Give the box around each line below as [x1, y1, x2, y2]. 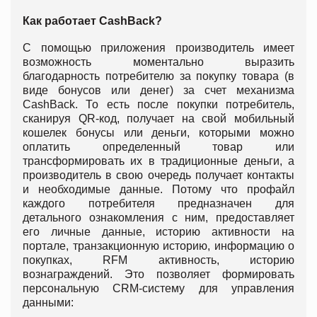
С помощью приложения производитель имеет [23, 42, 294, 54]
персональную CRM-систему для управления [23, 282, 294, 295]
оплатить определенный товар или [23, 141, 294, 154]
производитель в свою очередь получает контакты [23, 169, 294, 182]
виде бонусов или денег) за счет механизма [23, 84, 294, 97]
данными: [23, 296, 74, 309]
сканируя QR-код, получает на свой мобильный [23, 113, 294, 125]
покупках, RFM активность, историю [23, 254, 294, 267]
